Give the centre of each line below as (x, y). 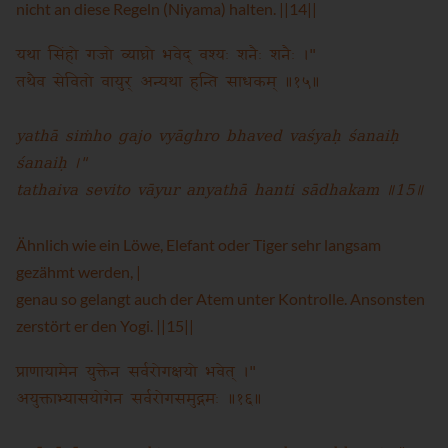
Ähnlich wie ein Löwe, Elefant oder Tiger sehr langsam (198, 244)
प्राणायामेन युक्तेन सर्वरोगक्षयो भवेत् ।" (136, 372)
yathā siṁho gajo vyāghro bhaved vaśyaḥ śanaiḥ (207, 137)
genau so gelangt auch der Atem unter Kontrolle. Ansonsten (220, 298)
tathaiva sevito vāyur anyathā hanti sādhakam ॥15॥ (220, 191)
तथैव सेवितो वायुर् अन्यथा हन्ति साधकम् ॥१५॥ (168, 82)
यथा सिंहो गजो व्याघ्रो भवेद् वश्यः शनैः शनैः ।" (166, 55)
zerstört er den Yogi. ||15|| (105, 325)
